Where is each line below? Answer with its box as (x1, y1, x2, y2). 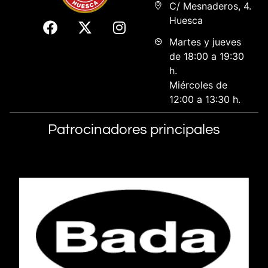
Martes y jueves (169, 36, 241, 48)
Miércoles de (169, 79, 227, 92)
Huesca (169, 14, 203, 27)
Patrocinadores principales (48, 122, 220, 138)
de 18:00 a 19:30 (169, 50, 244, 63)
